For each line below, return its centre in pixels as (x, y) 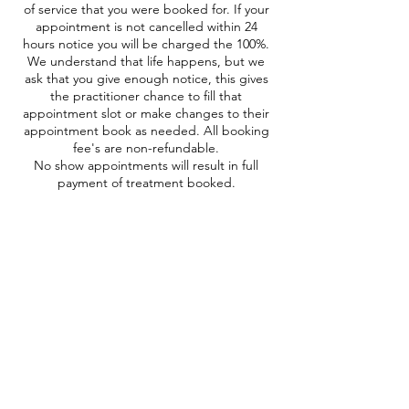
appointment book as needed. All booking (146, 131)
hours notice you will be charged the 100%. (146, 44)
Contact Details (146, 264)
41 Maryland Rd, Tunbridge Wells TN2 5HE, (146, 299)
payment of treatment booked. (146, 183)
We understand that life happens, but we (146, 61)
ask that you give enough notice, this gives (146, 79)
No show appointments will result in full (146, 165)
